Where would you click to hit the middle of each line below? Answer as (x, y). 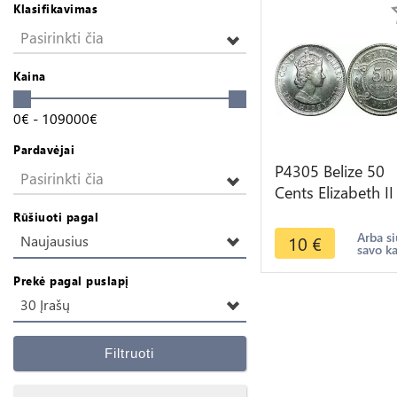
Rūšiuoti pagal (56, 217)
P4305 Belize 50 (329, 171)
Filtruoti (130, 354)
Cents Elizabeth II (334, 192)
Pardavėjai (44, 150)
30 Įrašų (45, 305)
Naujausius (54, 241)
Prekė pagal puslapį (71, 281)
